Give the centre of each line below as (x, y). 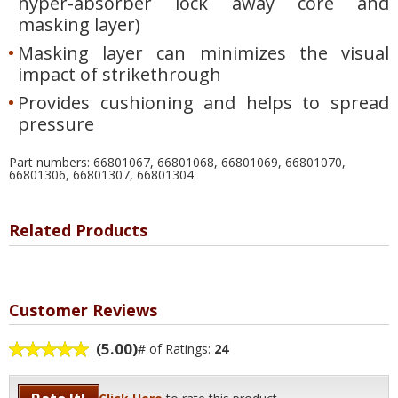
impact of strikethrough (119, 75)
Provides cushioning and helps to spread (203, 103)
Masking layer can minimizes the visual (203, 53)
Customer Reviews (83, 310)
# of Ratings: (175, 348)
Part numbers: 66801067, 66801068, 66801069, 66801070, (177, 163)
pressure (56, 124)
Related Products (78, 231)
